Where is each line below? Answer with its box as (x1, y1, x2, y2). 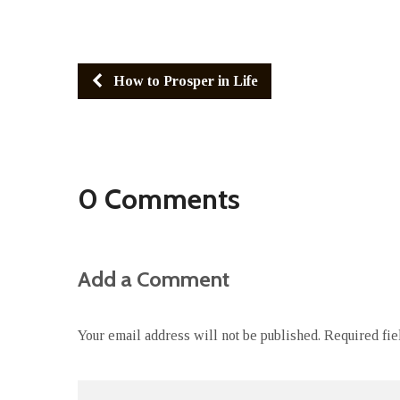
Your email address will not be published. (78, 328, 321, 343)
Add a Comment (78, 266, 229, 292)
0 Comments (78, 181, 240, 216)
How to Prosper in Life (110, 73, 258, 88)
